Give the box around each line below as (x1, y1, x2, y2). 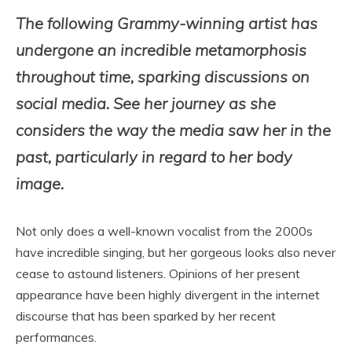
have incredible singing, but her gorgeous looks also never (16, 244, 335, 261)
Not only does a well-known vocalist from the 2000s (16, 223, 313, 240)
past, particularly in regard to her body (16, 147, 292, 167)
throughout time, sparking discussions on (16, 67, 310, 87)
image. (16, 174, 64, 194)
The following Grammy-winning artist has (16, 13, 317, 34)
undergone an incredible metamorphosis (16, 40, 306, 60)
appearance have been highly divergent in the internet (16, 287, 320, 303)
